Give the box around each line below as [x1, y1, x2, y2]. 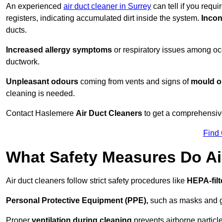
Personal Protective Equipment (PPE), [6, 196, 148, 205]
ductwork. [6, 57, 40, 66]
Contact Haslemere [6, 109, 76, 118]
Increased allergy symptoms [6, 46, 112, 55]
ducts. [6, 26, 27, 35]
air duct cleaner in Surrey [63, 2, 151, 11]
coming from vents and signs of [78, 77, 191, 86]
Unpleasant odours [6, 77, 78, 86]
